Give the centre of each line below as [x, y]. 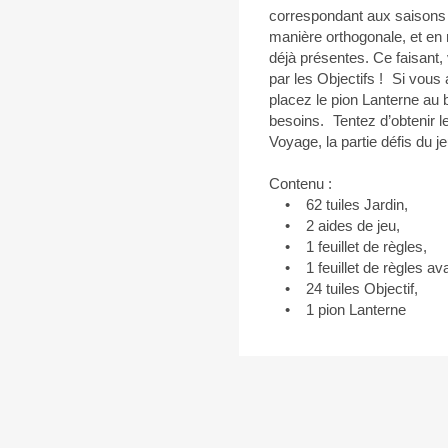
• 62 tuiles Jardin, [338, 205]
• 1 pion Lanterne [337, 310]
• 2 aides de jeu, [334, 226]
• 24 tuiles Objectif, [343, 289]
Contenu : [300, 184]
